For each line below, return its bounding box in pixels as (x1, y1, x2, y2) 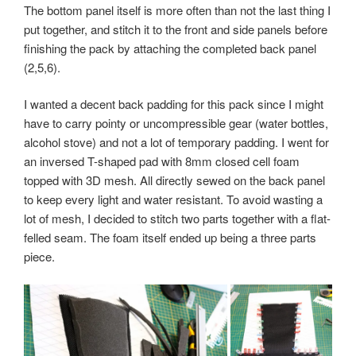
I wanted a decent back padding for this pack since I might (24, 95, 323, 113)
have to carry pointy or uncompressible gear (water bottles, (24, 114, 328, 132)
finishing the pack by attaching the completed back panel (24, 39, 316, 56)
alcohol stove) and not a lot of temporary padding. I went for (24, 133, 329, 151)
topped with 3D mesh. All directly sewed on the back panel (24, 172, 325, 189)
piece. (24, 248, 55, 265)
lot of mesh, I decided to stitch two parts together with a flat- (24, 210, 331, 227)
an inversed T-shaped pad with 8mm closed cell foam (24, 153, 300, 170)
